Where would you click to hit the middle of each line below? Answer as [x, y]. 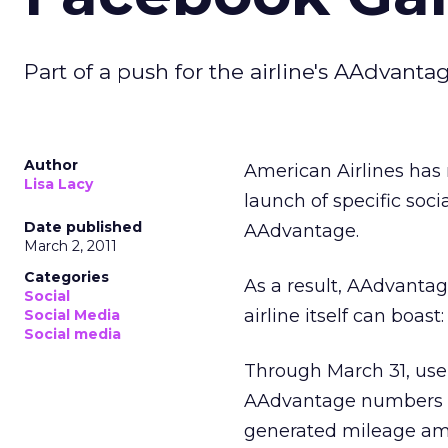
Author [51, 165]
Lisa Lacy [58, 184]
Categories [66, 277]
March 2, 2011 [70, 246]
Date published [83, 227]
